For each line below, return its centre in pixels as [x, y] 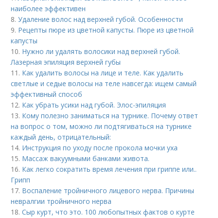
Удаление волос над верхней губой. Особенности [101, 19]
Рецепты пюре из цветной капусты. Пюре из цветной [106, 30]
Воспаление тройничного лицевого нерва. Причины [108, 191]
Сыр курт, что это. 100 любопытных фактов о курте [109, 212]
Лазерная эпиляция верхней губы [66, 62]
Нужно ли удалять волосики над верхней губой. [101, 51]
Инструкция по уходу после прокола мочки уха [100, 148]
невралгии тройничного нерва [61, 201]
